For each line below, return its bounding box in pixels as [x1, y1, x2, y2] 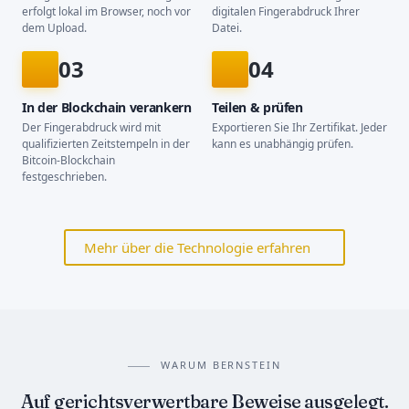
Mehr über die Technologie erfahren [84, 238, 310, 257]
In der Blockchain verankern [22, 99, 192, 117]
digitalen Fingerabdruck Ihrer [212, 4, 360, 20]
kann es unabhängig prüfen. [212, 136, 353, 152]
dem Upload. [22, 20, 87, 37]
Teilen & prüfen [212, 99, 303, 117]
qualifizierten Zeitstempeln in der [22, 136, 190, 152]
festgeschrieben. [22, 169, 107, 185]
